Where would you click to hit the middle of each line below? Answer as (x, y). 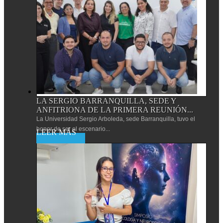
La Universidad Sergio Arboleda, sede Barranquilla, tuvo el (116, 119)
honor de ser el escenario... (73, 129)
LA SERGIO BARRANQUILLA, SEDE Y (106, 101)
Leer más (61, 138)
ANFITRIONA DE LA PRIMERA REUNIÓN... (115, 110)
